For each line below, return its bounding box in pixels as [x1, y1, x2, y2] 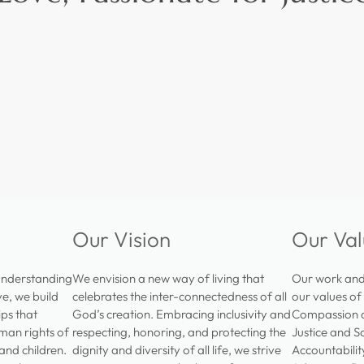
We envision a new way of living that [72, 271, 264, 287]
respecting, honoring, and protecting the [72, 324, 286, 340]
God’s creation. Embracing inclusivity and [72, 306, 291, 323]
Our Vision [72, 226, 171, 253]
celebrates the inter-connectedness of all [72, 288, 287, 305]
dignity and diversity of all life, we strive [72, 342, 281, 358]
